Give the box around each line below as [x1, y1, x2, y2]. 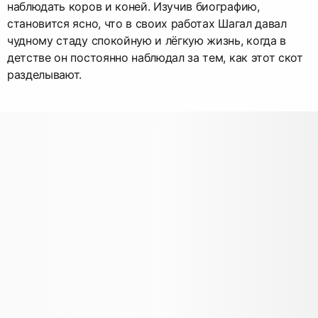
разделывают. [7, 67, 82, 82]
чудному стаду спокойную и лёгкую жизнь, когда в [7, 33, 286, 48]
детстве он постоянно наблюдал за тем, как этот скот [7, 50, 303, 65]
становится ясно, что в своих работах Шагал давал [7, 16, 287, 31]
